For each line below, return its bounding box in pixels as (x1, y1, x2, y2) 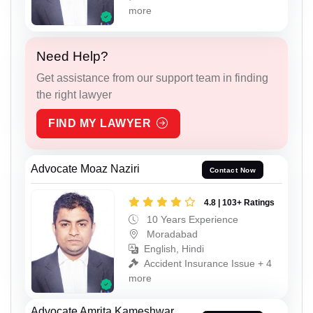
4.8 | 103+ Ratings (204, 197, 275, 208)
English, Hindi (144, 242, 204, 254)
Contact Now (209, 166, 256, 174)
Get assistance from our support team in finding (36, 72, 268, 85)
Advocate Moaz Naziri (31, 163, 140, 175)
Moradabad (144, 228, 198, 240)
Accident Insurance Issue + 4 (144, 257, 272, 269)
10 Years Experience (144, 213, 238, 225)
